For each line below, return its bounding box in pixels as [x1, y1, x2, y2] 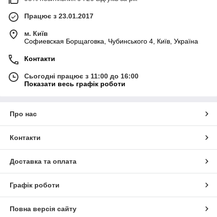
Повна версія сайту [10, 204, 77, 213]
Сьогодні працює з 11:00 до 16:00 [24, 72, 139, 80]
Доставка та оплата [10, 157, 77, 165]
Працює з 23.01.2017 [24, 12, 93, 20]
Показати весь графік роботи [24, 79, 125, 88]
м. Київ [24, 29, 48, 37]
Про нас [10, 109, 37, 118]
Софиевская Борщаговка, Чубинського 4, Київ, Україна [24, 37, 198, 45]
